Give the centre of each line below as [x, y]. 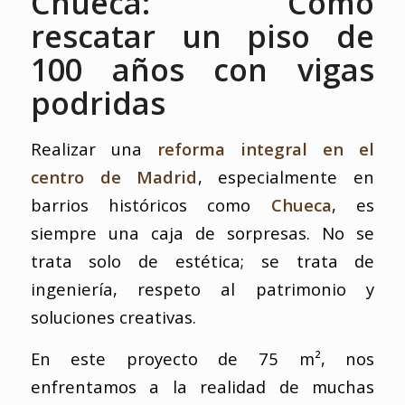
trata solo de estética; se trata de [202, 260]
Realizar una [94, 148]
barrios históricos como [151, 204]
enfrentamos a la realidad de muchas [202, 387]
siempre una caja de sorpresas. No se [202, 232]
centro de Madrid [114, 176]
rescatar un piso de [202, 37]
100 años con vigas [202, 70]
